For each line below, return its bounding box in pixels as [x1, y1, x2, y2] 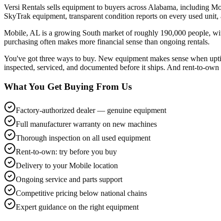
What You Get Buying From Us [4, 81, 132, 92]
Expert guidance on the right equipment [16, 203, 139, 212]
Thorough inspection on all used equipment [16, 134, 150, 143]
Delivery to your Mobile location [16, 161, 118, 170]
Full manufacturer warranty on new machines [16, 120, 157, 129]
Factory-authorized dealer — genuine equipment [16, 106, 166, 115]
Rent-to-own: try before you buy [16, 147, 117, 156]
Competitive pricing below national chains [16, 189, 147, 198]
